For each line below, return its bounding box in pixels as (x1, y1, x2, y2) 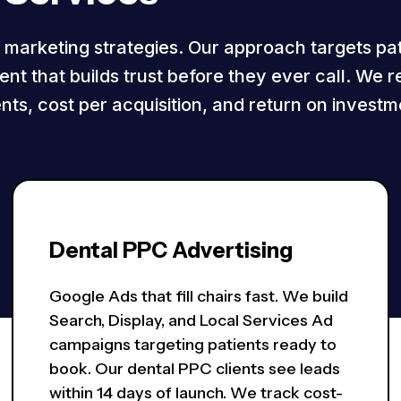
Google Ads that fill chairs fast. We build (49, 286, 349, 307)
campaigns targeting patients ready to (49, 335, 337, 355)
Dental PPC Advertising (49, 237, 294, 264)
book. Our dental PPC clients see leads (49, 359, 341, 380)
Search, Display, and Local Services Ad (49, 311, 334, 331)
